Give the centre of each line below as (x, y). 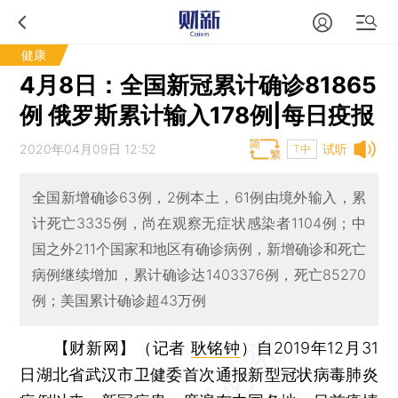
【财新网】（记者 (122, 347)
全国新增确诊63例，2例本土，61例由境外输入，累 (199, 198)
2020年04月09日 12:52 (88, 149)
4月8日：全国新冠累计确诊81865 (199, 85)
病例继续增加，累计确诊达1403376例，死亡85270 (199, 275)
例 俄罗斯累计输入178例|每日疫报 (197, 115)
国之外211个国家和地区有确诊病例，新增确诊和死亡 (199, 249)
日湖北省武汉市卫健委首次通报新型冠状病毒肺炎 (199, 374)
